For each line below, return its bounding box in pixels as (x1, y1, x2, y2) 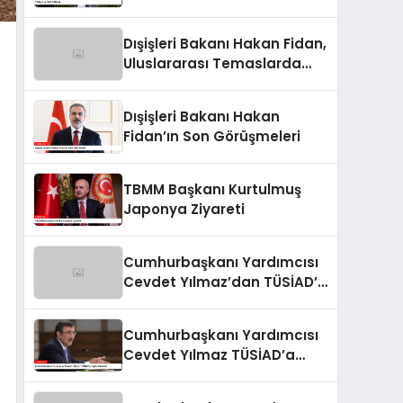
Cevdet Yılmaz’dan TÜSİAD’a (123, 272, 327, 291)
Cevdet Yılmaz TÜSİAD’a (123, 345, 295, 364)
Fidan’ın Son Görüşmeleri (123, 126, 300, 146)
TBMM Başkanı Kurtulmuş (123, 179, 301, 199)
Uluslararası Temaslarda (123, 53, 301, 73)
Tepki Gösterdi (123, 364, 229, 384)
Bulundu (123, 73, 182, 93)
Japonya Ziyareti (123, 199, 245, 219)
